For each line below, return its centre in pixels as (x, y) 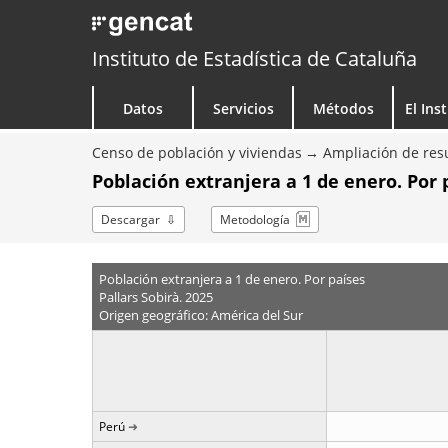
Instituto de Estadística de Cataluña (254, 58)
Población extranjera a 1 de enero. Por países (231, 278)
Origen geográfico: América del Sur (200, 314)
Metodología (255, 219)
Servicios (243, 108)
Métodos (343, 108)
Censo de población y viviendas (197, 152)
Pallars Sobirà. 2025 (155, 296)
